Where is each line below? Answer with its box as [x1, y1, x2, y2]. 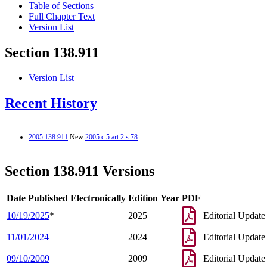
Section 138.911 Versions [5, 163, 154, 179]
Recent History [5, 95, 97, 111]
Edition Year [128, 193, 179, 203]
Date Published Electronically [7, 193, 126, 203]
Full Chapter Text [29, 11, 95, 22]
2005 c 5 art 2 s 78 [85, 132, 138, 141]
